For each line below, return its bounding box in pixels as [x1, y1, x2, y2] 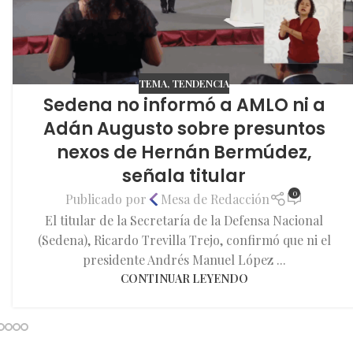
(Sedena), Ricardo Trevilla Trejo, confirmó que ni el [37, 232, 331, 249]
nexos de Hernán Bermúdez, [56, 139, 312, 165]
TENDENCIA [172, 76, 230, 91]
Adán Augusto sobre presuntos [43, 116, 325, 141]
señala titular [122, 163, 247, 188]
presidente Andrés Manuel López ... [82, 251, 286, 269]
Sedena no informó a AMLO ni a [43, 92, 325, 117]
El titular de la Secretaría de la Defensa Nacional [45, 212, 324, 229]
